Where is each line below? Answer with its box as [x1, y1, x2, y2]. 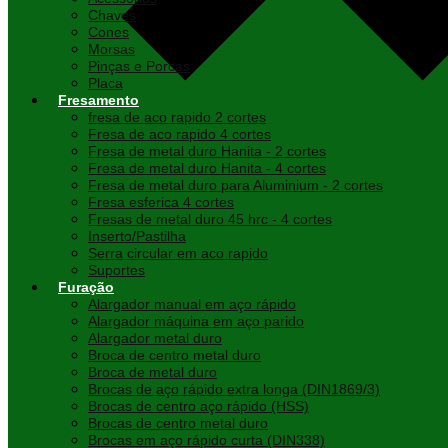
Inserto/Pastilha [88, 228, 186, 245]
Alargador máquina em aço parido [88, 313, 304, 330]
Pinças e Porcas [88, 58, 190, 75]
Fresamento [58, 92, 139, 109]
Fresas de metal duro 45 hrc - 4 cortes [88, 211, 332, 228]
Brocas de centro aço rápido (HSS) [88, 398, 309, 415]
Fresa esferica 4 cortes [88, 194, 234, 211]
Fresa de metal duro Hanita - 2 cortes [88, 143, 326, 160]
